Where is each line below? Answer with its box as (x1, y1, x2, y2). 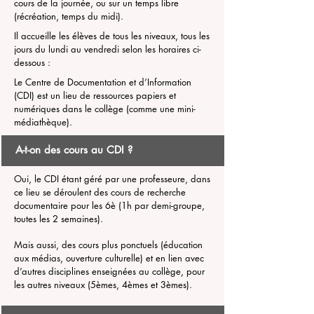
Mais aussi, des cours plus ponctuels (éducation (14, 238, 203, 251)
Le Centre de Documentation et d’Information (14, 76, 191, 88)
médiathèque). (14, 116, 75, 128)
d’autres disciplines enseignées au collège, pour (14, 265, 205, 278)
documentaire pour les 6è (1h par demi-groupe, (14, 199, 205, 212)
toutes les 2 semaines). (14, 212, 106, 225)
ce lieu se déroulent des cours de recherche (14, 186, 186, 198)
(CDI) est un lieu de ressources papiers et (14, 89, 176, 102)
